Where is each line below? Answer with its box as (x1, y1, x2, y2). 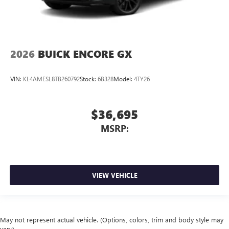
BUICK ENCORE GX (38, 47, 132, 61)
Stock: (80, 75, 98, 83)
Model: (113, 75, 134, 83)
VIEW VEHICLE (91, 171, 138, 180)
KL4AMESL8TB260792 (23, 75, 80, 83)
